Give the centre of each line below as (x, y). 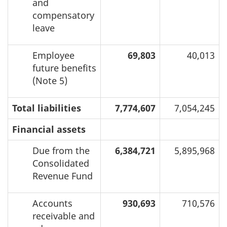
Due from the (61, 150)
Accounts (52, 203)
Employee (53, 55)
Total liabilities (47, 108)
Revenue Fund (63, 176)
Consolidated (61, 163)
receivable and (64, 216)
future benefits (64, 68)
